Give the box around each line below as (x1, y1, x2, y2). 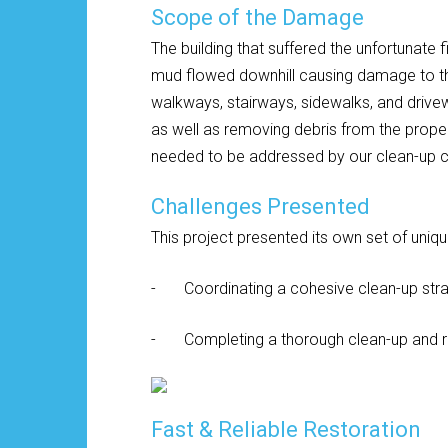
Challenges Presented (151, 193, 370, 219)
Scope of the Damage (151, 4, 364, 30)
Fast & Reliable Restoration (151, 416, 421, 442)
